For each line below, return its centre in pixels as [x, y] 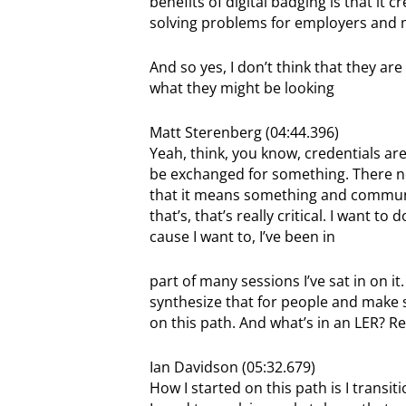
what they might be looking [242, 87]
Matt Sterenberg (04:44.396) [244, 132]
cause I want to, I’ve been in [242, 236]
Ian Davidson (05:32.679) [232, 367]
